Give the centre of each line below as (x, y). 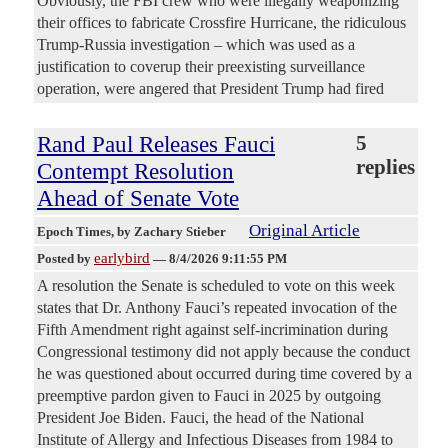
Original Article (304, 231)
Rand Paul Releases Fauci (156, 144)
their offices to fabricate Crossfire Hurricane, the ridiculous (221, 23)
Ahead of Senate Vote (138, 198)
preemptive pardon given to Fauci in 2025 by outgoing (209, 396)
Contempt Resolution (135, 171)
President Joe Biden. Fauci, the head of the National (200, 418)
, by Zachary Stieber (170, 232)
